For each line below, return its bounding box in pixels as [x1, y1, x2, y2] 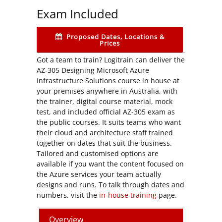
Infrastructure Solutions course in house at [37, 75, 179, 85]
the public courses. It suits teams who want [37, 117, 181, 127]
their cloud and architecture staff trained [37, 127, 173, 137]
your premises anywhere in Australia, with [37, 86, 177, 96]
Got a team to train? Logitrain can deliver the [37, 55, 185, 64]
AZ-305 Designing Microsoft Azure [37, 65, 149, 75]
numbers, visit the [37, 190, 99, 200]
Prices [100, 38, 120, 48]
